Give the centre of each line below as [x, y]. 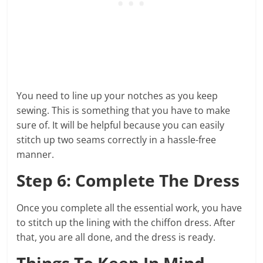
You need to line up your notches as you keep [117, 95]
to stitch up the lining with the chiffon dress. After [126, 222]
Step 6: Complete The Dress [128, 180]
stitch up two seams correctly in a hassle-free [117, 139]
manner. [36, 154]
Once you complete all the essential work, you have [129, 208]
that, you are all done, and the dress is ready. [117, 237]
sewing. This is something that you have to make [124, 110]
